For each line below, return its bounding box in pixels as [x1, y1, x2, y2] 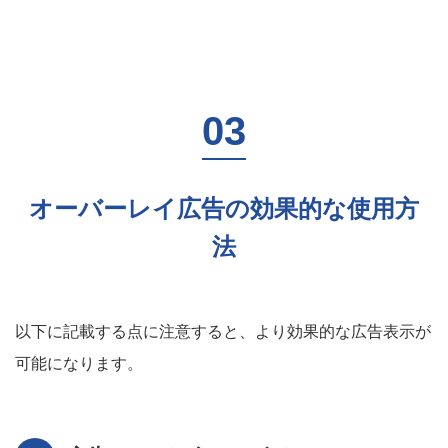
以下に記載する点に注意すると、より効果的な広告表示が [15, 323, 431, 340]
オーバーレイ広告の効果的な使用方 [29, 195, 419, 222]
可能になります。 [15, 355, 143, 372]
